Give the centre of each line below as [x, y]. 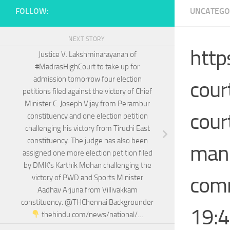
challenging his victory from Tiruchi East [87, 128]
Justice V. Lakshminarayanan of [87, 54]
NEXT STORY [87, 39]
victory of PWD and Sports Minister [87, 177]
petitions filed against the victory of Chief [87, 91]
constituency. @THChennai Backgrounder [87, 202]
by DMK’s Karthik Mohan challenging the [87, 165]
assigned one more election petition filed [87, 153]
